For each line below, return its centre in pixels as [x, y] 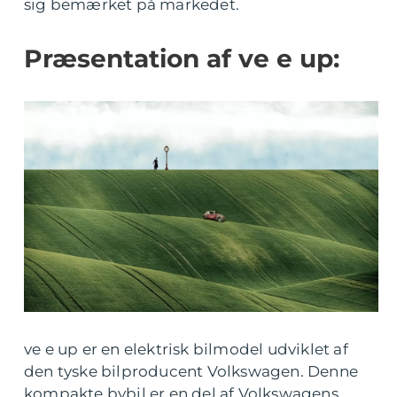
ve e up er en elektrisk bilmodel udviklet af [186, 350]
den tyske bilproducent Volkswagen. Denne [191, 372]
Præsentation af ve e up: [182, 58]
